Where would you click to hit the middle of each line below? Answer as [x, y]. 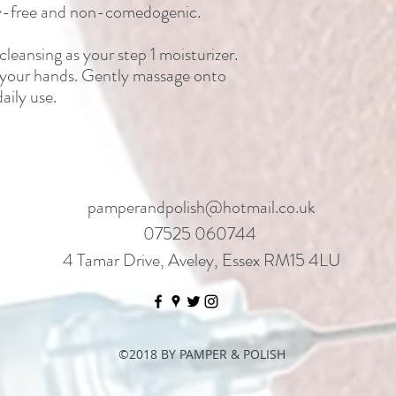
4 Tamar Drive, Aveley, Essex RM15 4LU [201, 260]
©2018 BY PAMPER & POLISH [202, 354]
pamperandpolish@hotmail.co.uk [201, 207]
